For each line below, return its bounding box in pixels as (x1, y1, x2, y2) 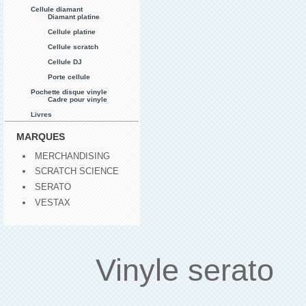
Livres (31, 110, 52, 118)
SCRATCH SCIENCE (35, 166, 119, 177)
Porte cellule (48, 72, 90, 81)
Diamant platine (48, 12, 100, 20)
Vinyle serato (96, 253, 283, 288)
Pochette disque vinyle (31, 87, 107, 96)
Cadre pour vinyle (48, 95, 107, 103)
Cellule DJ (48, 57, 82, 66)
